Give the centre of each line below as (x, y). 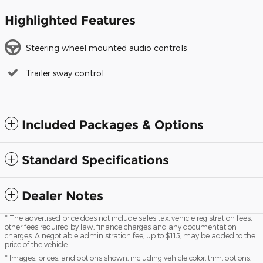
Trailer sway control (65, 73)
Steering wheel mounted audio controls (106, 48)
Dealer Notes (63, 195)
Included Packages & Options (113, 124)
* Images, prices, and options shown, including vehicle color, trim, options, (128, 257)
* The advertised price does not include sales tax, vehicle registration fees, (128, 218)
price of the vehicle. (37, 244)
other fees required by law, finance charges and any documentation (121, 226)
